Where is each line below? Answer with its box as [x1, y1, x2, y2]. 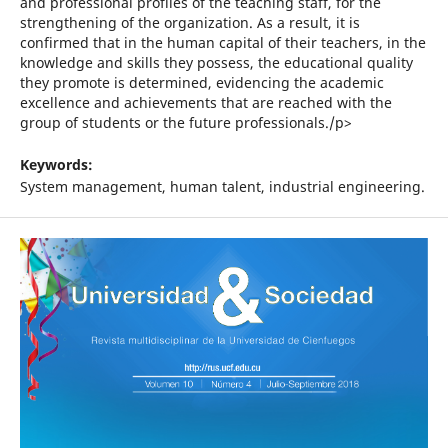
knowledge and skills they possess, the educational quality [19, 53, 413, 73]
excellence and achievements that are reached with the [19, 93, 392, 113]
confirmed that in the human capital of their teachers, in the [19, 33, 426, 53]
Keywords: [19, 155, 93, 175]
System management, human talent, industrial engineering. [19, 177, 425, 197]
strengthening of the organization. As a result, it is [19, 13, 360, 33]
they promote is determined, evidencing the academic [19, 73, 384, 93]
